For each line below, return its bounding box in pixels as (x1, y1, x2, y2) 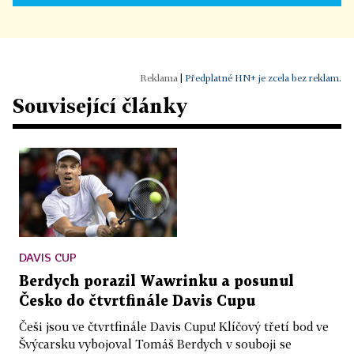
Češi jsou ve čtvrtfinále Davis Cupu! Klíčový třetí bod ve (19, 318, 329, 333)
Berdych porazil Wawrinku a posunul (19, 274, 294, 288)
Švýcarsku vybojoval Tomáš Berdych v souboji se (19, 336, 292, 351)
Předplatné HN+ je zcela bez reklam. (185, 72, 341, 85)
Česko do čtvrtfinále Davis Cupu (19, 294, 255, 308)
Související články (13, 94, 187, 118)
